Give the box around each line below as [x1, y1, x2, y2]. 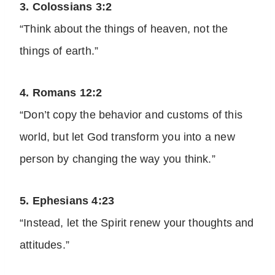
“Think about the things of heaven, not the [20, 23, 228, 36]
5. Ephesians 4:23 [20, 195, 115, 207]
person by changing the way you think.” [20, 153, 215, 166]
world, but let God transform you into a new [20, 131, 235, 144]
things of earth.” [20, 45, 99, 58]
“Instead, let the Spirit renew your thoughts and [20, 217, 254, 230]
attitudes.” [20, 239, 69, 252]
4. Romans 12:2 [20, 87, 103, 99]
